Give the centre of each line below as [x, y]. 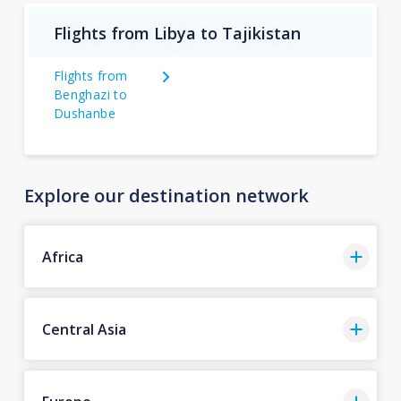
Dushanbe [85, 113]
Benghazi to [90, 94]
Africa [62, 256]
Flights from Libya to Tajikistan [177, 33]
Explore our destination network [166, 196]
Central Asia [84, 329]
